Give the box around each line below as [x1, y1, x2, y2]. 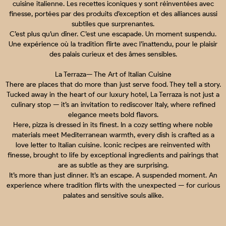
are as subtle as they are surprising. [58, 161, 168, 170]
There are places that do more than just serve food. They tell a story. [5, 80, 221, 89]
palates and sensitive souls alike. [63, 191, 163, 200]
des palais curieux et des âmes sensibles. [49, 50, 177, 59]
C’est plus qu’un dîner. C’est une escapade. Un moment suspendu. [10, 30, 216, 39]
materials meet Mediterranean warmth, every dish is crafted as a [12, 131, 214, 140]
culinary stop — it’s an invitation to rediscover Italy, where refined [11, 100, 215, 109]
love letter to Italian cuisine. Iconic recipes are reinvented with [16, 141, 210, 150]
